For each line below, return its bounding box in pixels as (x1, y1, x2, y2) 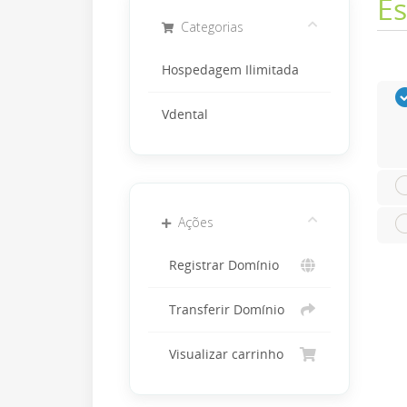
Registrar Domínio (162, 257, 279, 273)
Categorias (174, 18, 243, 35)
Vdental (162, 106, 208, 123)
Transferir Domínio (162, 302, 284, 318)
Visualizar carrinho (162, 346, 283, 362)
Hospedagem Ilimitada (162, 62, 299, 78)
